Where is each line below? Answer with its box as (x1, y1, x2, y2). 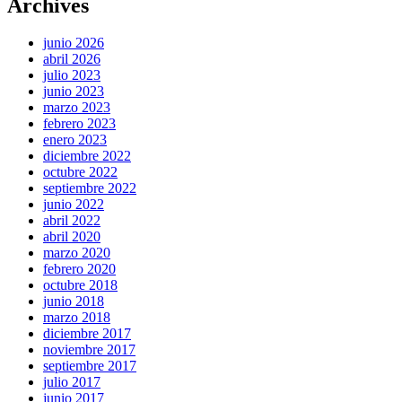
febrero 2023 (43, 116, 116, 132)
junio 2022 (43, 197, 104, 213)
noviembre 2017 (43, 342, 135, 358)
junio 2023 (43, 83, 104, 100)
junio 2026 (43, 35, 104, 51)
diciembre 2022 (43, 148, 131, 164)
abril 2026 (43, 51, 100, 67)
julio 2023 (43, 67, 100, 83)
